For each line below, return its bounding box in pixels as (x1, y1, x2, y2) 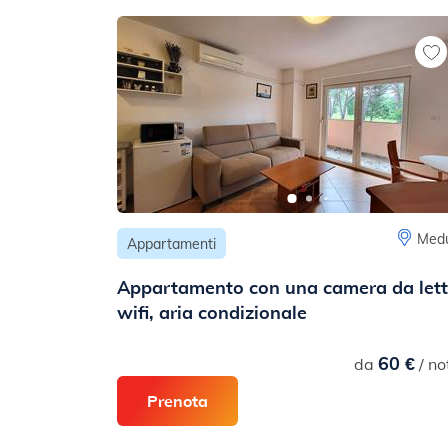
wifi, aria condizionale (117, 299, 307, 325)
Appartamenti (127, 234, 216, 254)
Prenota (147, 390, 208, 412)
